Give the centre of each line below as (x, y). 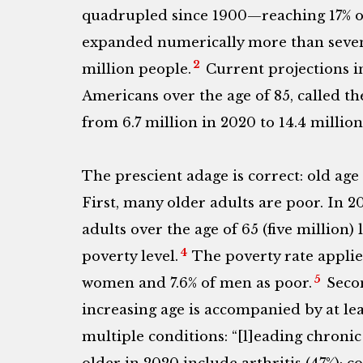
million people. (136, 69)
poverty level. (130, 257)
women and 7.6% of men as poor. (196, 284)
